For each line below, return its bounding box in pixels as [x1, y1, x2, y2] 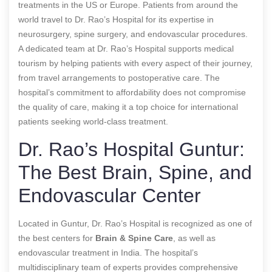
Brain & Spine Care [95, 233, 173, 243]
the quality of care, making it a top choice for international [18, 101, 238, 112]
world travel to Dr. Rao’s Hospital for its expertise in [18, 14, 214, 24]
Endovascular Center [18, 184, 201, 206]
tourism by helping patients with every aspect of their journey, [18, 58, 253, 68]
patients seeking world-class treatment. [18, 116, 168, 126]
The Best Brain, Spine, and [18, 161, 252, 183]
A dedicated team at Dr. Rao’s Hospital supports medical [18, 43, 234, 53]
